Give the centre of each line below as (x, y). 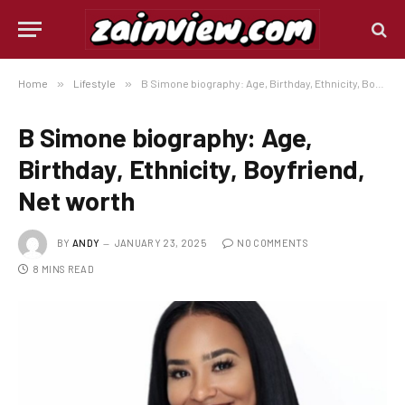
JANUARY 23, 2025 (160, 242)
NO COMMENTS (273, 242)
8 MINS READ (63, 269)
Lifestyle (94, 83)
